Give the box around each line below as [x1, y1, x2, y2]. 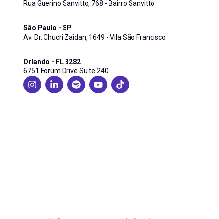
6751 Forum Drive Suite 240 [23, 66, 109, 75]
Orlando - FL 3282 [23, 57, 81, 66]
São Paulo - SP [23, 23, 72, 32]
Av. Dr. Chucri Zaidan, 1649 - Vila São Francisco [23, 33, 166, 41]
